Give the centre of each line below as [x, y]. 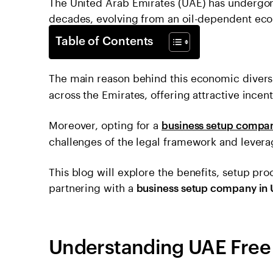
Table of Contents [105, 40]
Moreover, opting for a [105, 123]
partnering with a [93, 186]
